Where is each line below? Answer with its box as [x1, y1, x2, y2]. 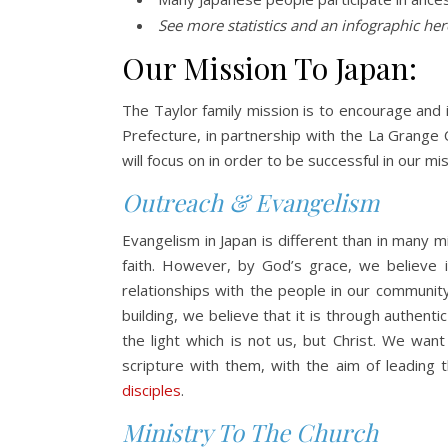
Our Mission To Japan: [122, 48, 417, 88]
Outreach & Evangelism [122, 186, 379, 218]
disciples [122, 380, 181, 400]
